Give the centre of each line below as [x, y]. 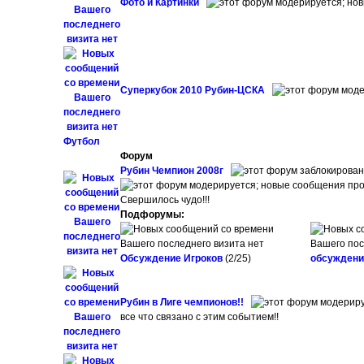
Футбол [82, 141]
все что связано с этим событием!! [200, 317]
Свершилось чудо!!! [165, 200]
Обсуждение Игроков [172, 258]
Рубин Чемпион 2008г [173, 171]
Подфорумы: [153, 214]
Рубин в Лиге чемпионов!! [184, 302]
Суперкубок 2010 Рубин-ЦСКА [194, 90]
